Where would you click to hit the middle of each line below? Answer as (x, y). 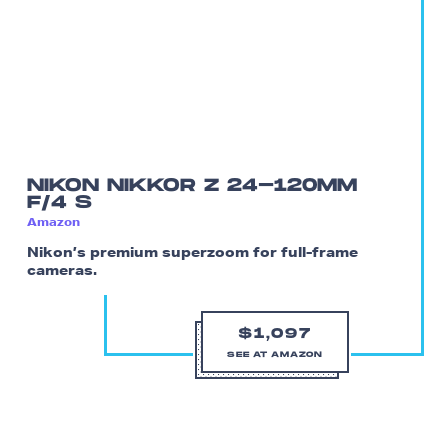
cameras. (62, 269)
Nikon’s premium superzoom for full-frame (192, 251)
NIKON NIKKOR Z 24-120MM (192, 186)
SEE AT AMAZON (275, 355)
